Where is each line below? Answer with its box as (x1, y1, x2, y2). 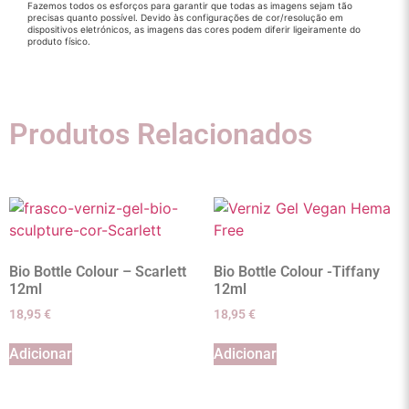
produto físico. (27, 36, 90, 47)
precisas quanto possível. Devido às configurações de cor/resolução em (27, 12, 343, 24)
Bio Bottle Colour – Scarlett (9, 262, 186, 280)
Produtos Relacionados (9, 116, 312, 152)
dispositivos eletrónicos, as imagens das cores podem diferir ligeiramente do (27, 24, 361, 36)
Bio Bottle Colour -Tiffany (214, 262, 380, 280)
